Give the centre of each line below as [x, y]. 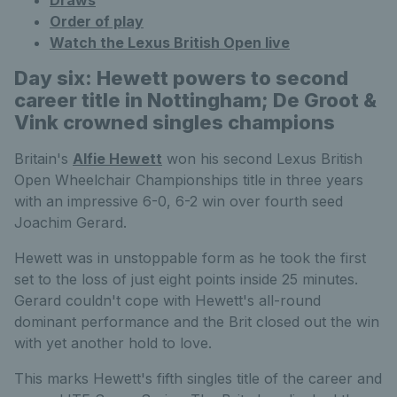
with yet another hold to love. [113, 343]
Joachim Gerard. [70, 222]
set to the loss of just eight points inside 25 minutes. [186, 279]
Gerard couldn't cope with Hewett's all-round [167, 300]
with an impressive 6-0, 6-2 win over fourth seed [179, 201]
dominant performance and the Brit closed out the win [197, 321]
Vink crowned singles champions [175, 122]
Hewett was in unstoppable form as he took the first [190, 257]
